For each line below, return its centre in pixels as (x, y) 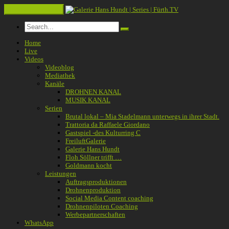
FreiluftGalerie (86, 141)
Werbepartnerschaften (95, 214)
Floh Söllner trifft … (94, 157)
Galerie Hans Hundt (93, 149)
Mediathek (60, 75)
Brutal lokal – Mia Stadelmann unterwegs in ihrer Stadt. (142, 116)
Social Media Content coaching (109, 198)
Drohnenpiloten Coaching (102, 206)
